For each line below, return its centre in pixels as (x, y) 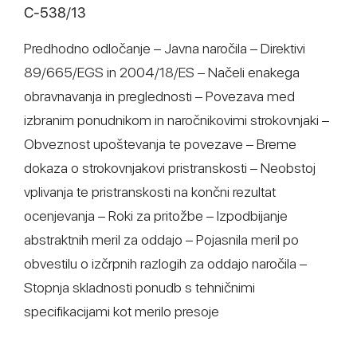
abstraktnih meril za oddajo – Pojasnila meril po (161, 239)
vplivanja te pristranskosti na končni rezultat (150, 192)
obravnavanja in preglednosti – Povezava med (159, 96)
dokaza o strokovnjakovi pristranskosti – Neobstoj (170, 168)
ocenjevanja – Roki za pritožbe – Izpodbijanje (156, 216)
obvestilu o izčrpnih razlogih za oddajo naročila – (165, 263)
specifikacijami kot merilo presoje (122, 311)
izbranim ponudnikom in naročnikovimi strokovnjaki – (177, 120)
